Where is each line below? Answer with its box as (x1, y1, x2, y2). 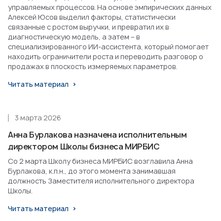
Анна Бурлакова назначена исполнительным (8, 129, 187, 141)
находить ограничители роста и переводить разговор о (8, 52, 203, 62)
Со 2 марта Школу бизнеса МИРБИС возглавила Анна (8, 156, 193, 166)
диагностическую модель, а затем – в (8, 32, 140, 42)
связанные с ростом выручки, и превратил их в (8, 22, 169, 32)
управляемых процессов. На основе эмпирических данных (8, 2, 212, 12)
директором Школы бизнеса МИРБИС (8, 141, 160, 152)
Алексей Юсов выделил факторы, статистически (8, 12, 176, 22)
